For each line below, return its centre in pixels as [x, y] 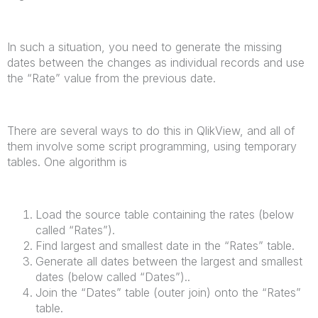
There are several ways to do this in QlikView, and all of [151, 130]
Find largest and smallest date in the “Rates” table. [165, 245]
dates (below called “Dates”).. [113, 276]
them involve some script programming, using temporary [152, 146]
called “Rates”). [75, 230]
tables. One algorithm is [67, 161]
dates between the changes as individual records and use [156, 62]
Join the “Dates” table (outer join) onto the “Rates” [168, 292]
